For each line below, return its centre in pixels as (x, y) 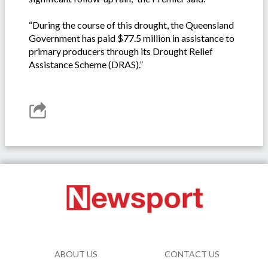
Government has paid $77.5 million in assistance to (132, 38)
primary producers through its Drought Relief (121, 51)
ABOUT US (76, 254)
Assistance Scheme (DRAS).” (86, 64)
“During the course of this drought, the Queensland (131, 25)
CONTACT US (192, 254)
